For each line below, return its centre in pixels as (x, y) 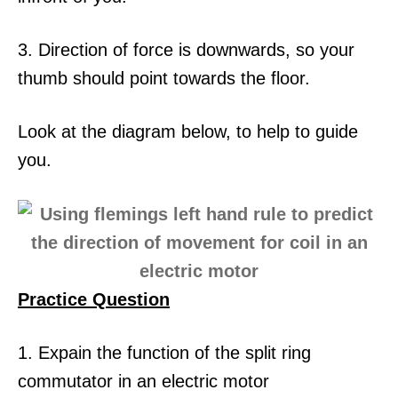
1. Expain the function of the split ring (164, 352)
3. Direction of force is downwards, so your (186, 50)
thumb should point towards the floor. (164, 78)
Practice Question (94, 299)
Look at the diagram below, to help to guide (188, 132)
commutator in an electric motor (143, 381)
